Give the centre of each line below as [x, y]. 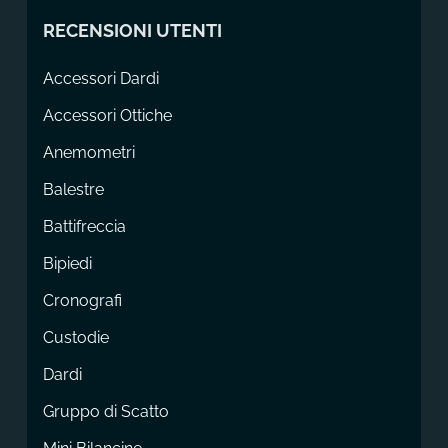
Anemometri [88, 152]
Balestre [73, 189]
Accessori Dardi [100, 78]
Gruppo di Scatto [105, 411]
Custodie [75, 337]
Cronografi [82, 300]
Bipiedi [67, 263]
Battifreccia [84, 226]
